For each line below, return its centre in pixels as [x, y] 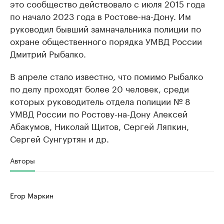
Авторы [22, 160]
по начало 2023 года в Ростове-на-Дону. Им [100, 15]
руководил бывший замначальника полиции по [105, 28]
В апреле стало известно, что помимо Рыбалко [106, 75]
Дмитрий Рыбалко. [48, 53]
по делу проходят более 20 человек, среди [99, 88]
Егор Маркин [32, 195]
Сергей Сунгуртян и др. [59, 138]
